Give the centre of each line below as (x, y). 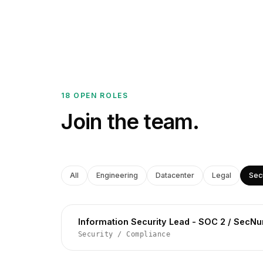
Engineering (117, 175)
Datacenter (175, 175)
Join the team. (130, 121)
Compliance (149, 234)
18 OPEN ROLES (95, 95)
